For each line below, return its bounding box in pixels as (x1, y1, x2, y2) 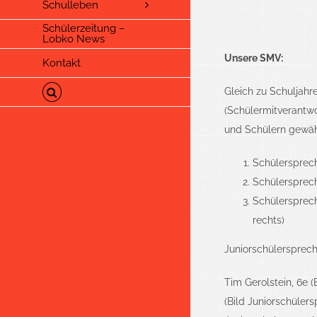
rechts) (252, 214, 284, 226)
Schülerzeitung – (42, 22, 125, 35)
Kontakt (42, 56, 81, 69)
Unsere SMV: (224, 52, 283, 64)
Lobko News (42, 33, 105, 46)
